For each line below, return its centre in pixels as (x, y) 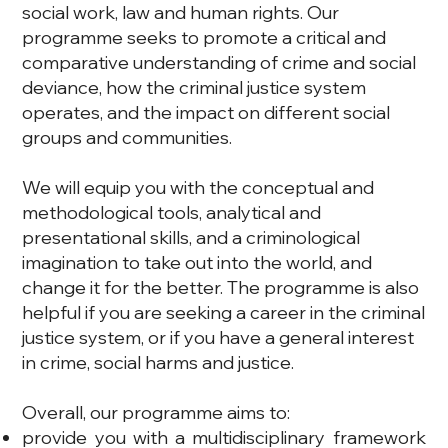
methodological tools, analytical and (172, 212)
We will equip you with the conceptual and (198, 187)
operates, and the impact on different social (206, 112)
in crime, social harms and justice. (158, 362)
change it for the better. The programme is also (221, 287)
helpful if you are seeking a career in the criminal (224, 312)
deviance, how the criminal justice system (194, 87)
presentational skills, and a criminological (191, 237)
